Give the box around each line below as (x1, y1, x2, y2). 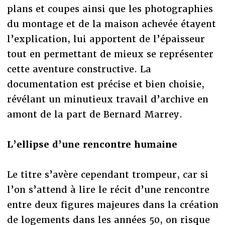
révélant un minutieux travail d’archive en (7, 93, 208, 105)
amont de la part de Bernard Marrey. (7, 108, 182, 120)
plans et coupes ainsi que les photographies (7, 3, 213, 15)
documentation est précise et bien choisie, (7, 78, 204, 90)
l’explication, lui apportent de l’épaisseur (7, 33, 205, 45)
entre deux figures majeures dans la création (7, 198, 218, 210)
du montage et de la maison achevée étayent (7, 18, 216, 30)
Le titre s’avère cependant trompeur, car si (7, 168, 208, 180)
